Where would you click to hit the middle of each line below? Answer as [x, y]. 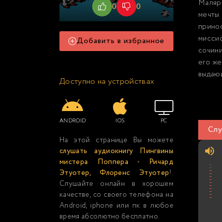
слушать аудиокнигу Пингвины [116, 151]
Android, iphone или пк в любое [116, 206]
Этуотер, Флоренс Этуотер [114, 173]
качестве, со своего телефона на [116, 195]
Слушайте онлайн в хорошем [116, 184]
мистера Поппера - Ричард [116, 162]
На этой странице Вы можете [116, 140]
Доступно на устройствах [107, 82]
